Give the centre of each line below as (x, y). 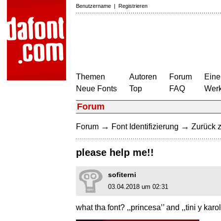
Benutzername (93, 6)
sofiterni (122, 175)
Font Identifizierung (145, 127)
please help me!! (115, 153)
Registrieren (133, 6)
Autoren (143, 77)
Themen (91, 77)
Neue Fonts (96, 89)
